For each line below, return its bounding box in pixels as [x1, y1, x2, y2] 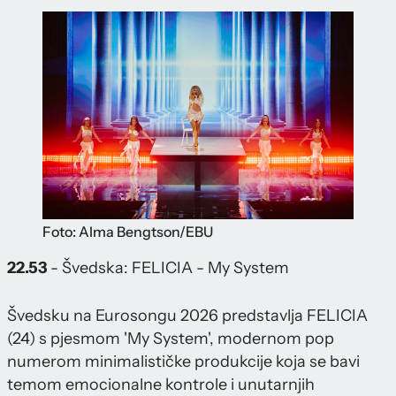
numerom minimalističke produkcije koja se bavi [7, 352, 360, 372]
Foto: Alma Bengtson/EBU [42, 223, 213, 241]
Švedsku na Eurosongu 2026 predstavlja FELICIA [7, 306, 368, 326]
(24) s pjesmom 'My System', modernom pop [7, 329, 334, 349]
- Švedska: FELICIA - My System [47, 258, 289, 278]
